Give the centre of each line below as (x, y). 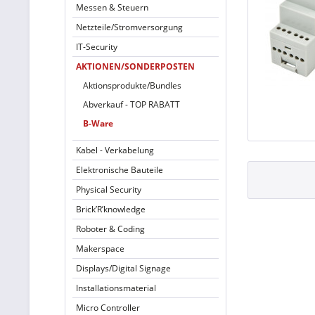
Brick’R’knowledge (111, 209)
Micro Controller (108, 308)
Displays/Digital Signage (123, 268)
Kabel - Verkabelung (115, 150)
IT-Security (97, 47)
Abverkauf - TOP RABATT (131, 104)
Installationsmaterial (116, 288)
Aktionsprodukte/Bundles (132, 85)
